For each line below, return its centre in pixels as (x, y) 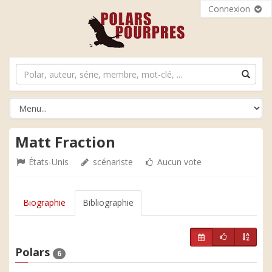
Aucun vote (178, 162)
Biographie (44, 202)
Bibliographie (108, 202)
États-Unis (47, 162)
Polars (34, 252)
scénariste (112, 162)
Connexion (230, 9)
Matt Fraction (65, 142)
